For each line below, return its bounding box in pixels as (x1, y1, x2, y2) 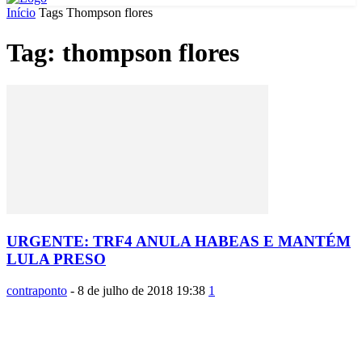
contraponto (6, 283, 67, 297)
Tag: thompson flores (6, 37, 239, 67)
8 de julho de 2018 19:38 (78, 283, 205, 297)
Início (6, 6, 36, 20)
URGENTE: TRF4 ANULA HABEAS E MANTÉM (6, 232, 351, 250)
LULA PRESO (6, 250, 106, 267)
